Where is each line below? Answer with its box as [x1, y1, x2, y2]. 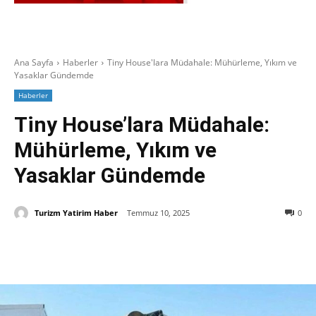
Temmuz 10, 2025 [127, 207, 190, 219]
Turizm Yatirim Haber [35, 207, 118, 218]
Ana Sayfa [14, 56, 54, 68]
